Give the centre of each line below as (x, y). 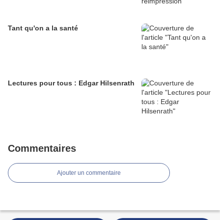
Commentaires (42, 149)
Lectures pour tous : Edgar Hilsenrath (71, 83)
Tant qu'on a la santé (43, 28)
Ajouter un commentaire (89, 173)
